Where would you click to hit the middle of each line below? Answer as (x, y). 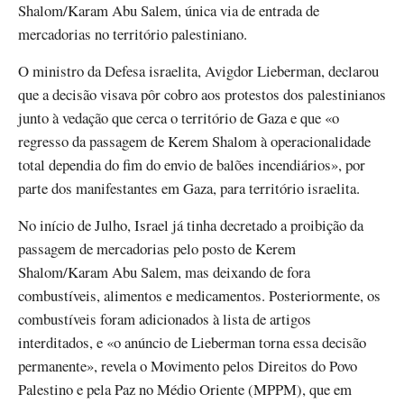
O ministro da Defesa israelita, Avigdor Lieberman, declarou (198, 70)
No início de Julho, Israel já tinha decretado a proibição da (191, 225)
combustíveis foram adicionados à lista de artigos (165, 319)
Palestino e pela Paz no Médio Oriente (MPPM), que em (185, 390)
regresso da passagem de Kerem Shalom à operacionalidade (194, 141)
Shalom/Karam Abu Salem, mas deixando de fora (164, 272)
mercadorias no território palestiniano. (133, 33)
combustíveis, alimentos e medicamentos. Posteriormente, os (199, 296)
